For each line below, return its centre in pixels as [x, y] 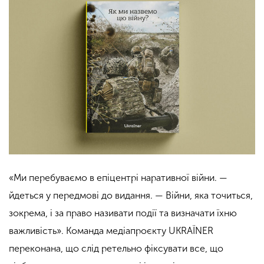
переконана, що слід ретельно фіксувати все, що [116, 248]
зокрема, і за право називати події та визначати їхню [123, 213]
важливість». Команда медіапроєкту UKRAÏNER [111, 230]
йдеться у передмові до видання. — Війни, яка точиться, [131, 195]
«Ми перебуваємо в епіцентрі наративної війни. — [118, 177]
